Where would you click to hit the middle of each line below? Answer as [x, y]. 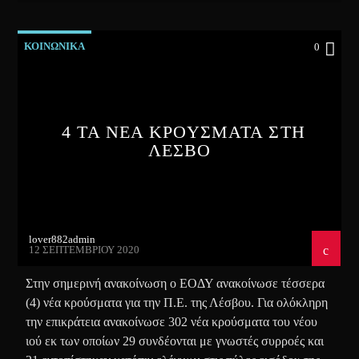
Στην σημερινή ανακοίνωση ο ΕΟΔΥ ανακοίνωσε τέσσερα [175, 283]
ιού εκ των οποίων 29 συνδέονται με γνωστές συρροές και [175, 341]
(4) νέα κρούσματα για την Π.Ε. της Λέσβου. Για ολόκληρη [177, 302]
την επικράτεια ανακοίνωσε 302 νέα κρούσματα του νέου [172, 321]
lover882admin [63, 239]
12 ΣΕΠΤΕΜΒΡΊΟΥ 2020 [85, 249]
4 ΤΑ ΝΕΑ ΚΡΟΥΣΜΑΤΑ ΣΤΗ [184, 131]
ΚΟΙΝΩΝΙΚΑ [55, 46]
